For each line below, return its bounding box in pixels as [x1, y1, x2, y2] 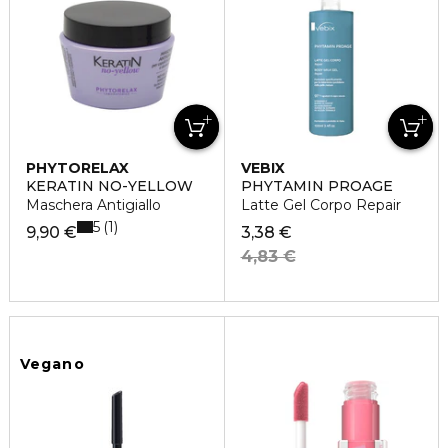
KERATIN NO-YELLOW [26, 177, 193, 195]
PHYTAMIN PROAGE [240, 177, 393, 195]
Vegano [20, 355, 85, 373]
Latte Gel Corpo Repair [240, 196, 401, 214]
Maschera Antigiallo [26, 196, 161, 214]
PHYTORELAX [26, 159, 129, 177]
